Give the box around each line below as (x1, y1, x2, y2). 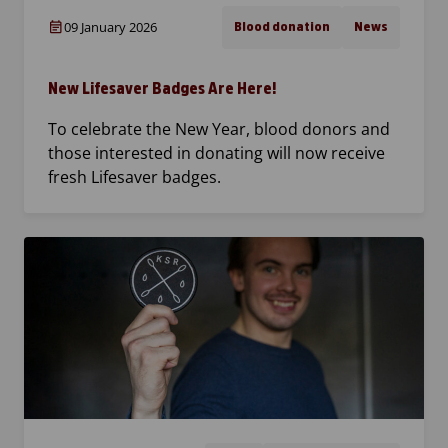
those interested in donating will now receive (48, 142, 385, 165)
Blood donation (234, 20, 330, 35)
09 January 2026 (64, 18, 157, 37)
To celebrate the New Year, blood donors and (48, 118, 390, 141)
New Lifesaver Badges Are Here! (48, 80, 277, 98)
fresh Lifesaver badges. (48, 166, 221, 189)
